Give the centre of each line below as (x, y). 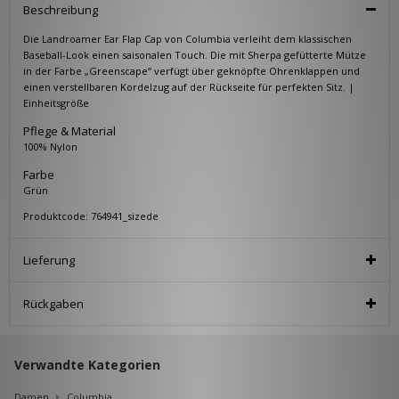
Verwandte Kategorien (87, 365)
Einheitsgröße (56, 103)
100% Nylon (50, 147)
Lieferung (49, 261)
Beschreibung (61, 10)
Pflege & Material (69, 131)
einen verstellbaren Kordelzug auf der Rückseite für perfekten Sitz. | (189, 87)
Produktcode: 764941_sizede (91, 216)
